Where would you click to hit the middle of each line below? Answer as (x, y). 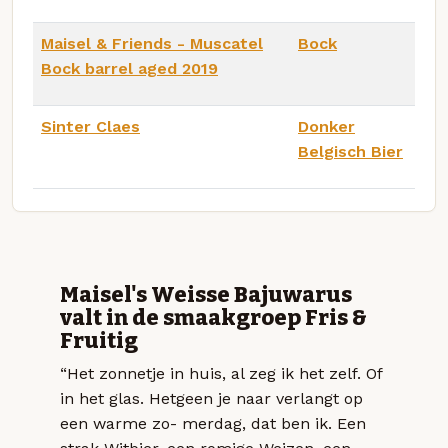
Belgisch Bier (350, 151)
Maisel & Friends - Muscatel (152, 43)
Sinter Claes (90, 126)
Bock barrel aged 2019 (129, 68)
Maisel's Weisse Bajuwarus (206, 295)
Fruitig (99, 341)
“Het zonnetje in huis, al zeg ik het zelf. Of (221, 374)
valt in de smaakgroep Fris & (213, 318)
